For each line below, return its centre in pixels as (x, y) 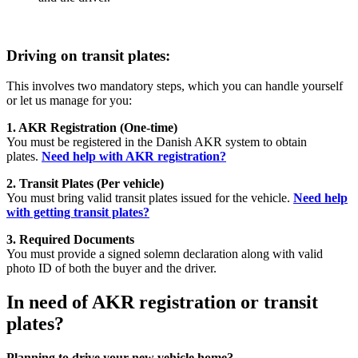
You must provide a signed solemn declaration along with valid (165, 254)
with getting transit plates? (78, 213)
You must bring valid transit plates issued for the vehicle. (150, 198)
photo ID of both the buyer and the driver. (111, 268)
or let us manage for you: (69, 101)
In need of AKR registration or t (138, 302)
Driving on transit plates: (88, 55)
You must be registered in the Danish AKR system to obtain (157, 142)
